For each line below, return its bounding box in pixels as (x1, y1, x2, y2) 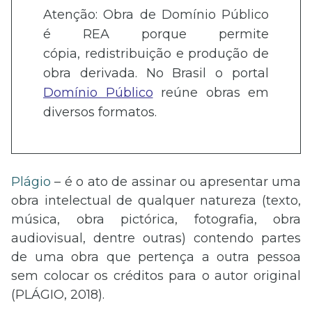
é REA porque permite (43, 26, 269, 42)
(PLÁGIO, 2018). (11, 287, 104, 303)
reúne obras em (153, 85, 269, 101)
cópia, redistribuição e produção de (43, 46, 269, 62)
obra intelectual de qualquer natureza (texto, (11, 193, 301, 209)
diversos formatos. (43, 104, 157, 120)
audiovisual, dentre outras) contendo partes (11, 231, 301, 247)
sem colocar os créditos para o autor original (11, 268, 301, 284)
